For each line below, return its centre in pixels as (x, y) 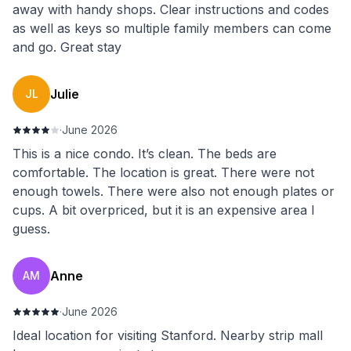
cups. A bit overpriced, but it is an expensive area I (164, 210)
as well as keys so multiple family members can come (172, 28)
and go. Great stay (67, 47)
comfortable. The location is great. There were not (163, 172)
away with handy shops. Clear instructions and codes (171, 9)
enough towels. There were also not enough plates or (174, 191)
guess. (31, 229)
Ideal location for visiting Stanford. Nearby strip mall (168, 335)
